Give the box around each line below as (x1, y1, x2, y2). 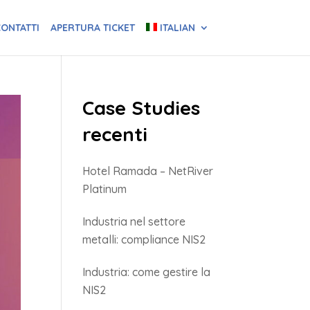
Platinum (82, 182, 127, 196)
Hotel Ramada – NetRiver (82, 164, 214, 178)
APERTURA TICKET (50, 21, 135, 34)
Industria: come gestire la (82, 265, 211, 279)
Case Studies (82, 95, 201, 120)
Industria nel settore (82, 215, 186, 228)
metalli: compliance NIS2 (82, 232, 206, 246)
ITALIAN (159, 21, 195, 34)
